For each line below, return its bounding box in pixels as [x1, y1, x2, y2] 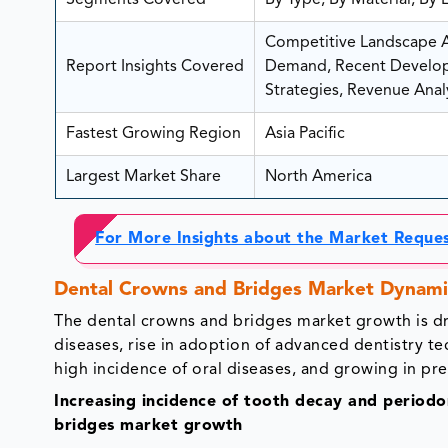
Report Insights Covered [65, 59, 244, 76]
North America [264, 169, 372, 186]
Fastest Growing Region [65, 126, 241, 143]
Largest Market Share [65, 169, 225, 186]
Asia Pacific [264, 126, 345, 143]
